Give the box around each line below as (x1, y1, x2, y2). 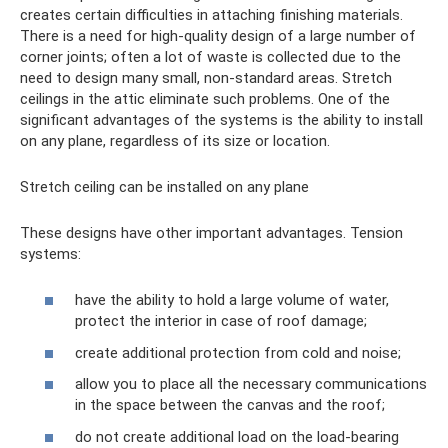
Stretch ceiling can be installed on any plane (20, 177, 309, 196)
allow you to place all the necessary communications (75, 375, 427, 394)
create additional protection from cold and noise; (75, 343, 401, 362)
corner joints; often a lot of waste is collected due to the (20, 47, 401, 66)
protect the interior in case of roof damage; (75, 312, 367, 331)
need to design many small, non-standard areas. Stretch (20, 68, 392, 87)
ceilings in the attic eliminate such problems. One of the (20, 89, 390, 108)
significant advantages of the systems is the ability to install (20, 110, 423, 129)
